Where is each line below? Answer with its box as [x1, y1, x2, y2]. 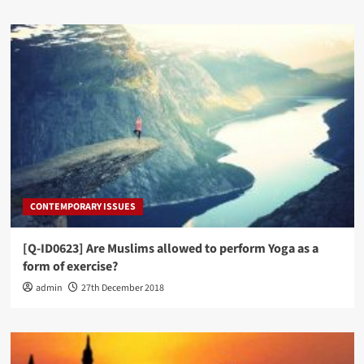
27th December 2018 [80, 281, 164, 296]
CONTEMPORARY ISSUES [29, 200, 136, 214]
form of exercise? [22, 258, 118, 276]
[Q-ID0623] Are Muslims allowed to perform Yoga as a [22, 240, 318, 258]
